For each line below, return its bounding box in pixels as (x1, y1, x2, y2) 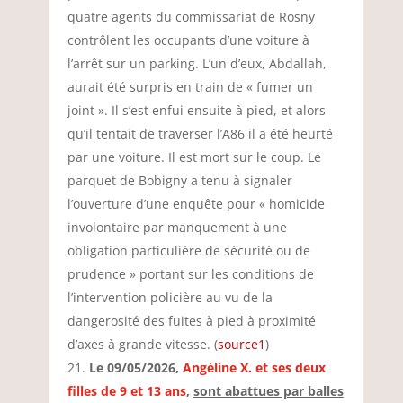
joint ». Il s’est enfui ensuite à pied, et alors (67, 102, 326, 119)
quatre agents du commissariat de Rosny (67, 8, 315, 25)
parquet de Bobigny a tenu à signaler (67, 172, 292, 189)
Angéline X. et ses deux (182, 359, 326, 376)
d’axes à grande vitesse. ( (67, 336, 218, 353)
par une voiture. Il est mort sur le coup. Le (67, 148, 321, 166)
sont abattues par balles (193, 382, 344, 399)
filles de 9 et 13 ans (67, 382, 186, 399)
